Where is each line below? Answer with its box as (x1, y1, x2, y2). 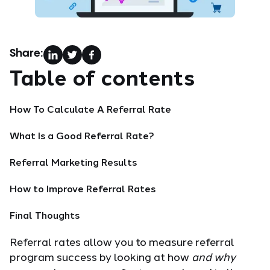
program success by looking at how (10, 250, 192, 263)
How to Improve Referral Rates (10, 182, 155, 194)
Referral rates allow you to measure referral (10, 234, 234, 248)
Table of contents (10, 64, 195, 90)
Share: (10, 47, 43, 59)
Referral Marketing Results (10, 155, 137, 168)
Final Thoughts (10, 209, 80, 221)
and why (192, 250, 236, 263)
